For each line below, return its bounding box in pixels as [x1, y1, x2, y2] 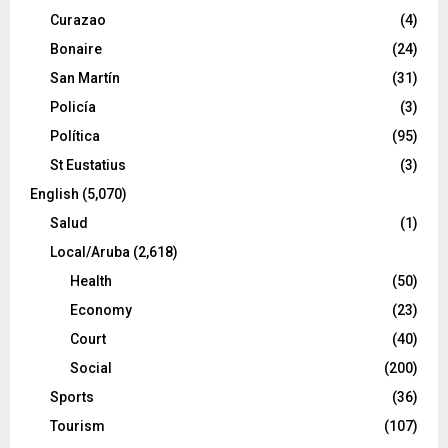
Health [70, 272, 112, 289]
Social [70, 359, 112, 376]
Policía [50, 98, 96, 115]
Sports [50, 388, 94, 405]
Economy [70, 301, 132, 318]
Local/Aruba [50, 243, 130, 260]
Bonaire [50, 40, 102, 57]
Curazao [50, 11, 106, 28]
